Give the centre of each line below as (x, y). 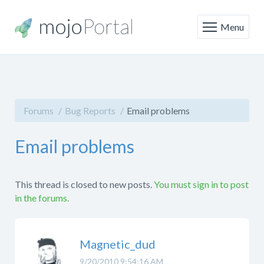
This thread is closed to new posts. (83, 184)
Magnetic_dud (118, 244)
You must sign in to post (201, 184)
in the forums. (42, 198)
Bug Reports (90, 110)
